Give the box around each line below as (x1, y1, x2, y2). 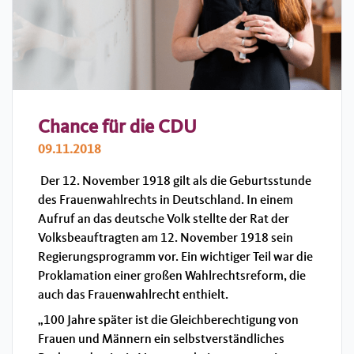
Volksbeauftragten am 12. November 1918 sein (38, 232, 293, 245)
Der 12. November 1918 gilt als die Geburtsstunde (38, 175, 311, 188)
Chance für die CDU (38, 118, 197, 137)
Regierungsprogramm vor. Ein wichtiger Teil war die (38, 250, 313, 264)
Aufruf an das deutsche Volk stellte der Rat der (38, 213, 289, 226)
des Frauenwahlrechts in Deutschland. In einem (38, 194, 293, 207)
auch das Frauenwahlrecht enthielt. (38, 288, 228, 302)
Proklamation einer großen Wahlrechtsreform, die (38, 269, 306, 283)
